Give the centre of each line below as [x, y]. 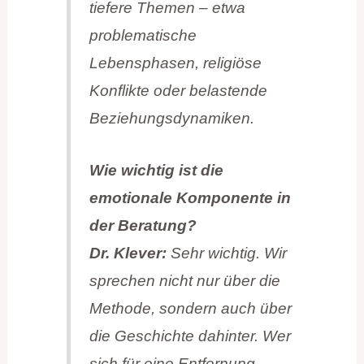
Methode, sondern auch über [190, 308]
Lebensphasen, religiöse [175, 63]
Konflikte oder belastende [178, 90]
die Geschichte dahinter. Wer [190, 336]
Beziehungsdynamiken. [171, 118]
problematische [143, 35]
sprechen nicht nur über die [184, 280]
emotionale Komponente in [190, 197]
